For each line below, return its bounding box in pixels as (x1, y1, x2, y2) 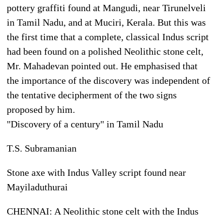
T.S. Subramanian (7, 142, 77, 154)
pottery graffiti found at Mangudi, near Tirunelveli (7, 2, 206, 13)
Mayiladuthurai (7, 181, 68, 192)
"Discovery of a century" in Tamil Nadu (7, 118, 163, 129)
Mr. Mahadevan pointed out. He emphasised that (7, 60, 198, 71)
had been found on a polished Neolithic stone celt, (7, 46, 203, 57)
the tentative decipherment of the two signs (7, 89, 177, 100)
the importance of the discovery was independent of (7, 75, 210, 86)
